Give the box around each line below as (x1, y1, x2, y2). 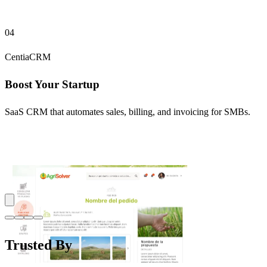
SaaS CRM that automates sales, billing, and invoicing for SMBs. (5, 106, 250, 117)
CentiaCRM (5, 52, 51, 63)
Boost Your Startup (5, 77, 100, 91)
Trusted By (5, 237, 72, 253)
